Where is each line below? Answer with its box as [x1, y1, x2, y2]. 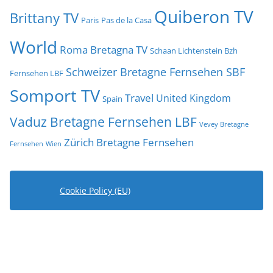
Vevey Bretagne [199, 119, 249, 129]
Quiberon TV [154, 4, 253, 28]
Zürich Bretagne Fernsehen [64, 135, 194, 149]
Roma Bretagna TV [60, 42, 147, 57]
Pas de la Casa [101, 14, 152, 26]
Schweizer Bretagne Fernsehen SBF [66, 64, 245, 79]
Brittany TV [10, 8, 79, 27]
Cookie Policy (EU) [60, 184, 130, 196]
